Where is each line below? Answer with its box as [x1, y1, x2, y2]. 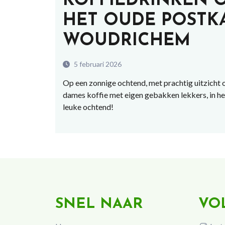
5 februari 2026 [72, 60, 122, 69]
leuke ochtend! [62, 102, 114, 112]
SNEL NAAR [55, 197, 143, 212]
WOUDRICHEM [62, 32, 190, 50]
